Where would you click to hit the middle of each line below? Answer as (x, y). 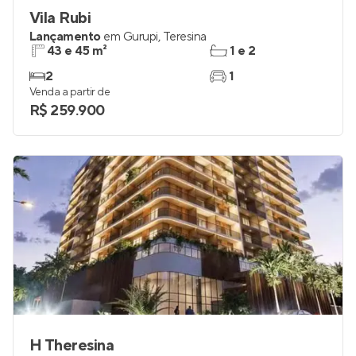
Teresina (184, 37)
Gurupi (140, 37)
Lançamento (65, 37)
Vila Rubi (60, 18)
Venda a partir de (70, 92)
